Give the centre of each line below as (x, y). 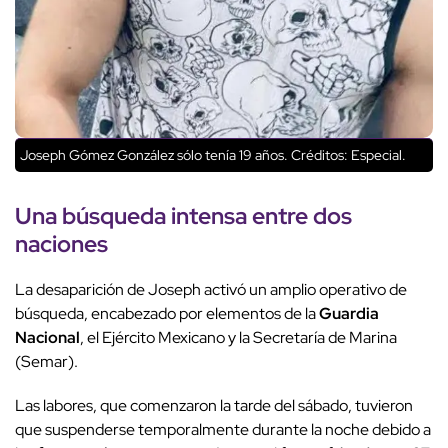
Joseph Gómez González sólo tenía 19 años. (154, 155)
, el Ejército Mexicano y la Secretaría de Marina (238, 338)
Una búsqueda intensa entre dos (183, 216)
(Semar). (48, 362)
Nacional (47, 338)
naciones (61, 244)
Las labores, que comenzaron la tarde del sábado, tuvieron (214, 406)
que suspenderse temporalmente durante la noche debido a (223, 430)
